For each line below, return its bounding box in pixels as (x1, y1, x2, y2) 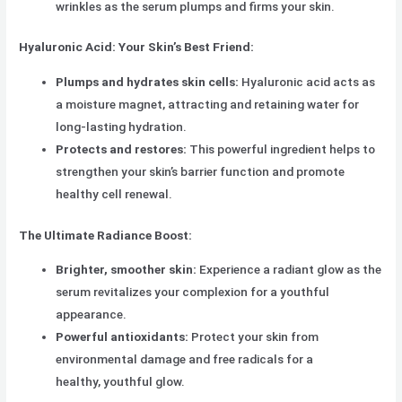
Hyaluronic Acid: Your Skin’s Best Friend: (19, 39, 255, 55)
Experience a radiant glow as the (197, 262, 382, 277)
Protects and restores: (56, 142, 188, 157)
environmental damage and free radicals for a (56, 352, 314, 367)
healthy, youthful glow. (56, 374, 186, 389)
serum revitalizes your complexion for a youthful (56, 284, 330, 300)
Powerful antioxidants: (56, 329, 189, 345)
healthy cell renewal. (56, 187, 173, 202)
